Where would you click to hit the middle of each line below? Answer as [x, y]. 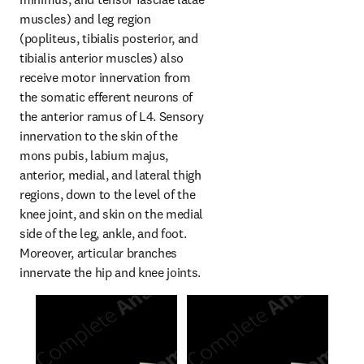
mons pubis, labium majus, [94, 155]
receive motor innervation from [105, 77]
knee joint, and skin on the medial [112, 214]
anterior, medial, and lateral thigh [110, 175]
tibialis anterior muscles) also [102, 58]
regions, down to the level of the [108, 194]
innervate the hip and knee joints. [110, 272]
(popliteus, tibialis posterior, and [109, 38]
